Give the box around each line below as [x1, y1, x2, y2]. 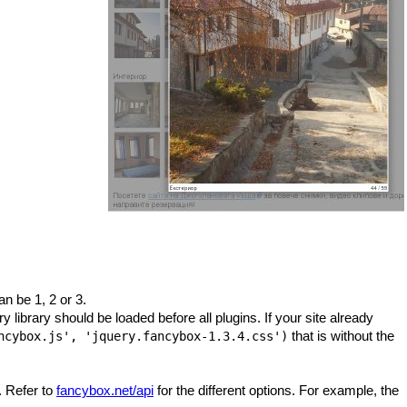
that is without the [288, 328, 394, 343]
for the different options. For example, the [154, 382, 399, 398]
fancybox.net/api [56, 382, 154, 398]
